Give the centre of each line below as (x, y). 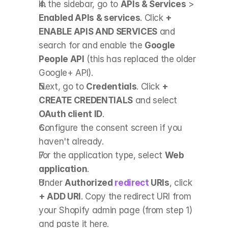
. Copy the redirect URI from (136, 196)
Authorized (90, 182)
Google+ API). (66, 73)
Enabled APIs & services (90, 18)
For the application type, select (102, 155)
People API (62, 59)
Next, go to (62, 86)
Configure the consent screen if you (111, 127)
